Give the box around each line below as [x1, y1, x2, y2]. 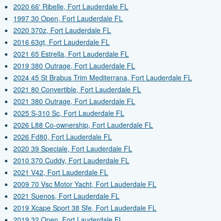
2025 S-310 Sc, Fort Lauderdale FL [13, 108, 125, 118]
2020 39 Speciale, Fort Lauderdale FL [13, 144, 133, 154]
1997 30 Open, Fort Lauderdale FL [13, 13, 123, 24]
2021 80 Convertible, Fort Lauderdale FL [13, 84, 142, 95]
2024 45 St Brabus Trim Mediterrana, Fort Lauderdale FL [13, 73, 192, 83]
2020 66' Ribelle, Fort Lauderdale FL [13, 1, 129, 12]
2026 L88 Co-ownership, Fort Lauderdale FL [13, 120, 153, 130]
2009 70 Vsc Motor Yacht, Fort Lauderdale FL [13, 179, 157, 189]
